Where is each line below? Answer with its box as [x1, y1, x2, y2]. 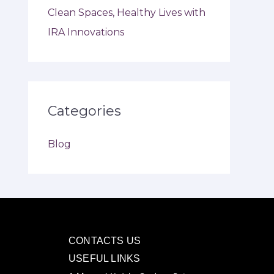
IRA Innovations [48, 26, 124, 39]
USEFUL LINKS [68, 253, 141, 264]
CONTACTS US [68, 235, 141, 246]
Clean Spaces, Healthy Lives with [48, 7, 206, 19]
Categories [48, 103, 121, 120]
